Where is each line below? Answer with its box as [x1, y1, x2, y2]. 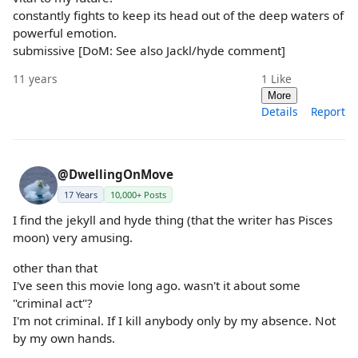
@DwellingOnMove [58, 166, 173, 183]
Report [311, 104, 345, 120]
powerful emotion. [13, 25, 117, 42]
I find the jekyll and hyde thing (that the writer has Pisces [13, 212, 332, 229]
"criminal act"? [13, 294, 93, 311]
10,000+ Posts [110, 189, 166, 201]
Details [261, 104, 298, 120]
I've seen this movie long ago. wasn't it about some [13, 276, 300, 293]
